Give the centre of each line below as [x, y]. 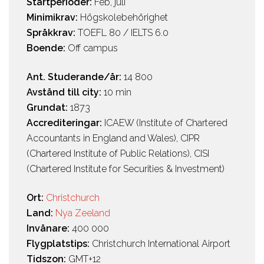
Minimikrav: [53, 18]
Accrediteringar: [65, 123]
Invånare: [49, 229]
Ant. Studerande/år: [75, 77]
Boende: [47, 48]
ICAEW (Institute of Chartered [166, 123]
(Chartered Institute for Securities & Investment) [126, 169]
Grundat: [48, 108]
